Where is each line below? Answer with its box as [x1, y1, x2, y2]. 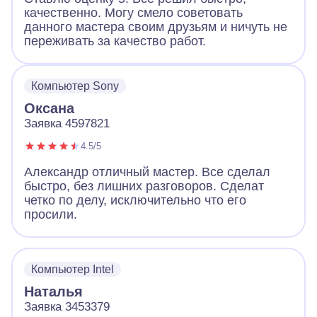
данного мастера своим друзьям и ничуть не [24, 19, 287, 34]
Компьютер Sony [31, 79, 119, 92]
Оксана [24, 100, 74, 116]
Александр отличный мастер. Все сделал [24, 164, 270, 179]
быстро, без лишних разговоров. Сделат [24, 178, 264, 193]
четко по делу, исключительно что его [24, 192, 246, 207]
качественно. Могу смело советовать [24, 5, 243, 20]
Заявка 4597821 [24, 116, 110, 130]
